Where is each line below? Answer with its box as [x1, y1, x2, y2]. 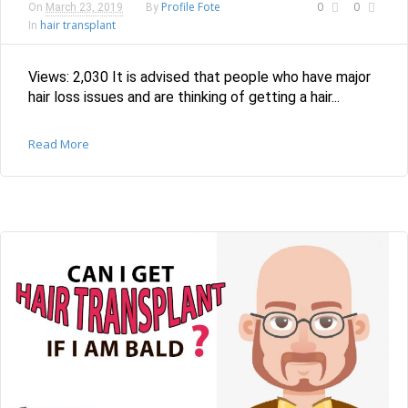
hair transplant [40, 16, 116, 33]
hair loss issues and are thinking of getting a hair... [28, 87, 340, 106]
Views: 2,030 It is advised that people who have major [28, 67, 371, 86]
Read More [28, 135, 89, 152]
